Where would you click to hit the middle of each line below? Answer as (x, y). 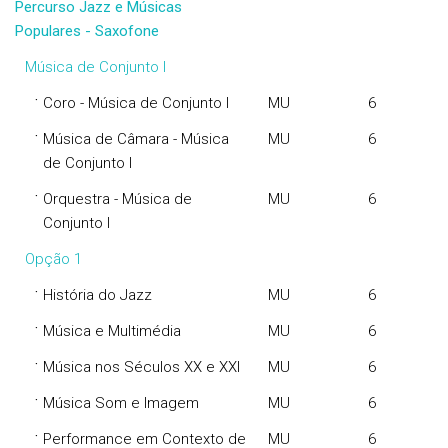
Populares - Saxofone (87, 31)
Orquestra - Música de (117, 199)
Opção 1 (53, 259)
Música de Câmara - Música (136, 139)
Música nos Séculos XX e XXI (141, 367)
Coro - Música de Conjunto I (136, 103)
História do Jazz (97, 295)
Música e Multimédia (112, 331)
